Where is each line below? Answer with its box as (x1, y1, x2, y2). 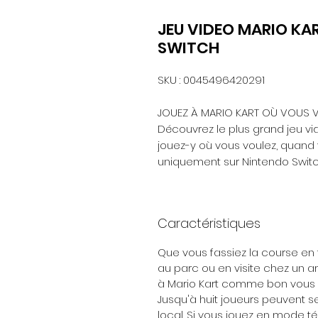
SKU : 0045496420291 (158, 72, 265, 88)
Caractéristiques (158, 214, 261, 233)
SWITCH (158, 37, 219, 60)
